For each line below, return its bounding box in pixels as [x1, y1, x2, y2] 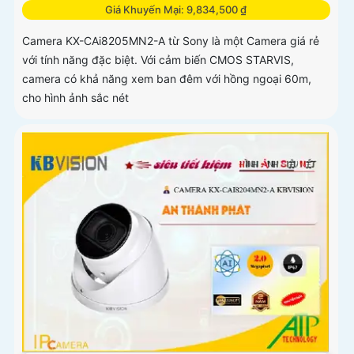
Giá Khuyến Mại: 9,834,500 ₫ [105, 3, 247, 17]
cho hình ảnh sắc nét [22, 91, 129, 105]
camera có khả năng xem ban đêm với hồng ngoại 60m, [22, 72, 311, 86]
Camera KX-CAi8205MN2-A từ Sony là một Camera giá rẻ [22, 34, 319, 48]
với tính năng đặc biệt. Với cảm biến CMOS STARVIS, [22, 53, 294, 67]
